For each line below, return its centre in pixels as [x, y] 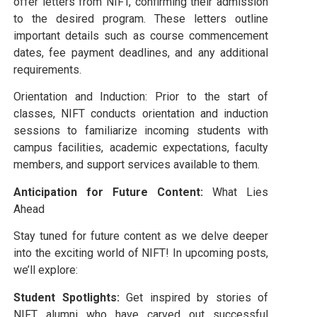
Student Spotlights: [67, 297]
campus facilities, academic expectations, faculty [141, 148]
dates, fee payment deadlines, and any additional [141, 52]
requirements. [47, 69]
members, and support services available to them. [137, 165]
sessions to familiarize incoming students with [141, 131]
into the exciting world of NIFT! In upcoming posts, [141, 253]
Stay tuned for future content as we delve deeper [141, 236]
